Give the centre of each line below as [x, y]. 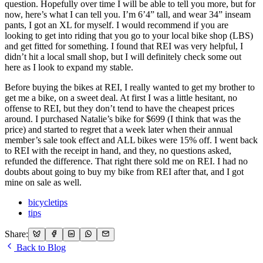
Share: [16, 234]
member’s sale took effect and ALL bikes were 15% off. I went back [131, 140]
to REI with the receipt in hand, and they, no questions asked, [118, 151]
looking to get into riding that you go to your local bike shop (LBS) [129, 36]
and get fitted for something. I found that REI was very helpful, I [124, 46]
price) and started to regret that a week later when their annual [119, 130]
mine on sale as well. [43, 183]
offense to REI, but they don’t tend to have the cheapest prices [119, 109]
